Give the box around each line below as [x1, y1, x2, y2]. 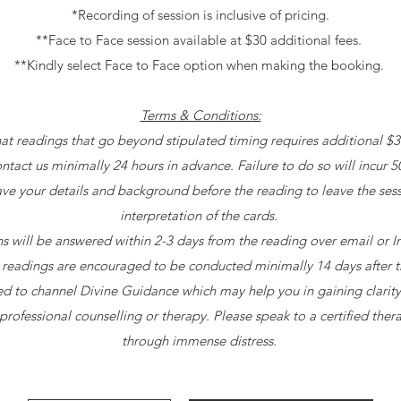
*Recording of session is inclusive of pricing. [72, 5, 329, 23]
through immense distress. [121, 331, 280, 349]
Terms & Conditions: [140, 106, 261, 124]
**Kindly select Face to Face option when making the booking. [13, 55, 388, 73]
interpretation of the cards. [120, 206, 281, 224]
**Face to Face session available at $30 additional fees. [36, 30, 365, 48]
